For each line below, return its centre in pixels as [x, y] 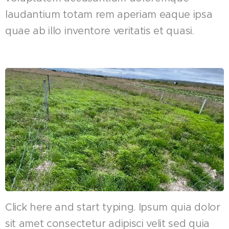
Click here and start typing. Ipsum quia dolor [113, 207]
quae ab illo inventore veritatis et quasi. [100, 31]
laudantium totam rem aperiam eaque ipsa [109, 14]
